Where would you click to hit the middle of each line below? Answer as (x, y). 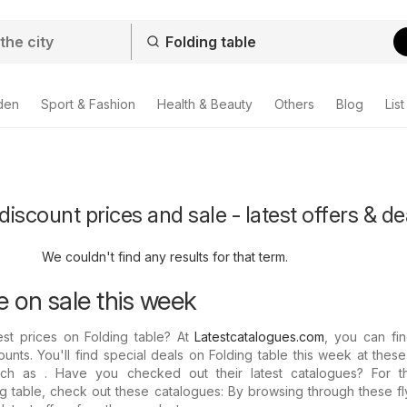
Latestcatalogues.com (260, 337)
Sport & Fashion (88, 104)
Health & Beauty (205, 104)
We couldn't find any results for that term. (165, 257)
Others (294, 104)
